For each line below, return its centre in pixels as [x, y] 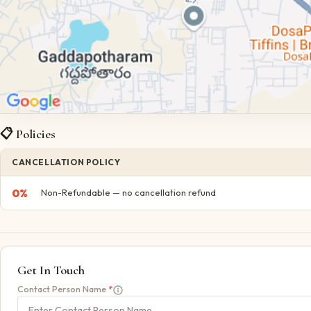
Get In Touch [51, 270]
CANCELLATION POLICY [66, 162]
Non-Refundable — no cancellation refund [128, 193]
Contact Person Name [62, 289]
